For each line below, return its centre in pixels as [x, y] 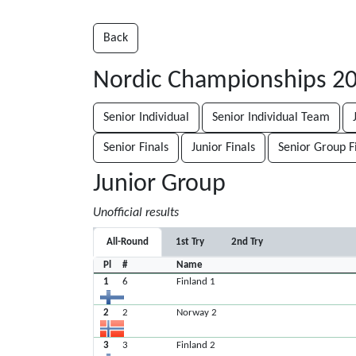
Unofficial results [136, 213]
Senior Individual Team [271, 118]
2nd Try [247, 242]
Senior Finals [136, 148]
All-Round [128, 242]
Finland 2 [196, 345]
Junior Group [159, 184]
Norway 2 [197, 313]
